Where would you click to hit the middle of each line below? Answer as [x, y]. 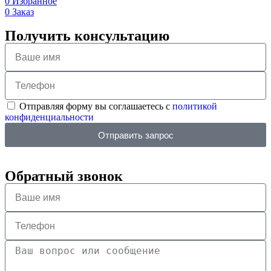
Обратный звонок [64, 176]
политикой [195, 106]
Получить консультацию [87, 36]
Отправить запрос [135, 135]
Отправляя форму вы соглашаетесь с [96, 106]
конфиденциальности [49, 117]
